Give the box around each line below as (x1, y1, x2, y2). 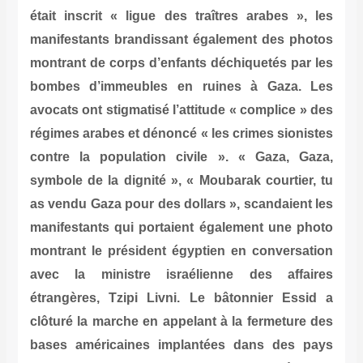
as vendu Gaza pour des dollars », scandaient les (29, 197, 334, 211)
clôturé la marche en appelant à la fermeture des (29, 314, 334, 329)
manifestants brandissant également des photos (29, 32, 334, 47)
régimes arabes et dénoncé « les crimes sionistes (29, 126, 334, 141)
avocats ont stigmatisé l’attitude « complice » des (29, 103, 334, 117)
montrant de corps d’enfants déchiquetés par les (29, 56, 334, 70)
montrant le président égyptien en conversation (29, 244, 334, 258)
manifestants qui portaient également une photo (29, 220, 334, 235)
